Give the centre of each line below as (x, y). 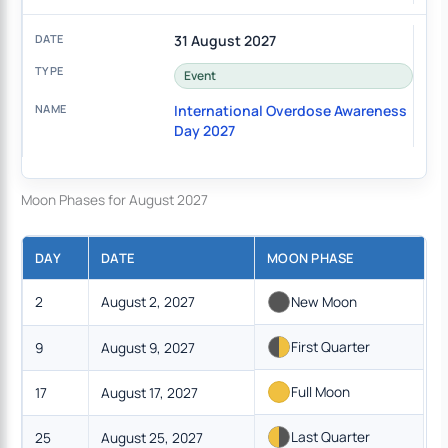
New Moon (324, 301)
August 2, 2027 (148, 301)
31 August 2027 (224, 41)
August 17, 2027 (150, 392)
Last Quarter (331, 436)
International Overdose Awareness (290, 111)
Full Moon (321, 391)
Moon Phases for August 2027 (115, 199)
